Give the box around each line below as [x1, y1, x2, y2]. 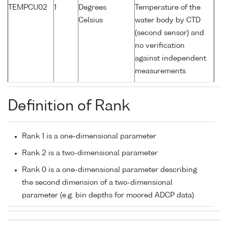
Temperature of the [135, 4, 201, 12]
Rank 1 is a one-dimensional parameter [22, 133, 156, 140]
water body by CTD [135, 17, 201, 24]
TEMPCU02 [8, 4, 47, 12]
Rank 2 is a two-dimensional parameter [22, 150, 158, 157]
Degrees [78, 4, 106, 12]
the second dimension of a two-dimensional [22, 179, 173, 187]
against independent [135, 55, 206, 63]
